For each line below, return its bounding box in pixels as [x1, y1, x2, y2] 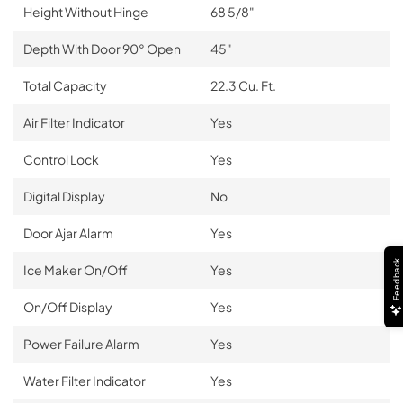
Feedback [390, 256, 401, 300]
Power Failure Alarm [22, 336, 139, 352]
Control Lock [22, 151, 99, 167]
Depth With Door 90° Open [22, 40, 181, 57]
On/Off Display [22, 299, 112, 315]
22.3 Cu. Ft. [210, 77, 276, 94]
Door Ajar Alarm [22, 225, 113, 241]
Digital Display [22, 188, 105, 204]
